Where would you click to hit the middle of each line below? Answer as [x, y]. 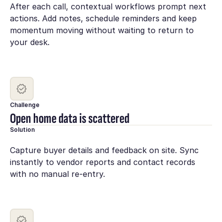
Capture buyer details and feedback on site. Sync [104, 150]
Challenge [25, 105]
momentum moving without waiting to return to [102, 30]
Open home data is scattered [69, 118]
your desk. [29, 42]
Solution [22, 129]
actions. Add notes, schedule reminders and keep [103, 18]
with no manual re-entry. [57, 174]
